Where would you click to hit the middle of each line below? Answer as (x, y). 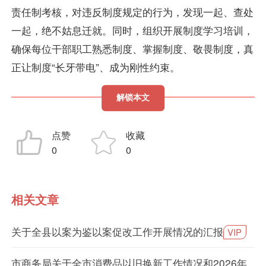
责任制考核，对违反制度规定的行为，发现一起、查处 (132, 12)
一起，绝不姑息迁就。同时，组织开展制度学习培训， (132, 30)
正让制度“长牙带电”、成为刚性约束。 (95, 67)
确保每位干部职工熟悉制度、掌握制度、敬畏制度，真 (132, 49)
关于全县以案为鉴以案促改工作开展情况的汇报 (117, 232)
